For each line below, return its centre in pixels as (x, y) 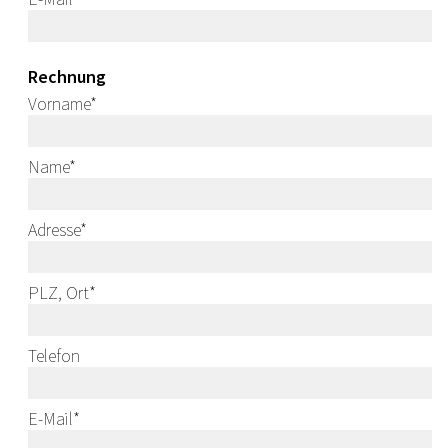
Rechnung (67, 77)
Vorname (59, 104)
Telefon (54, 356)
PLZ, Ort (58, 293)
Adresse (54, 230)
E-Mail (50, 419)
